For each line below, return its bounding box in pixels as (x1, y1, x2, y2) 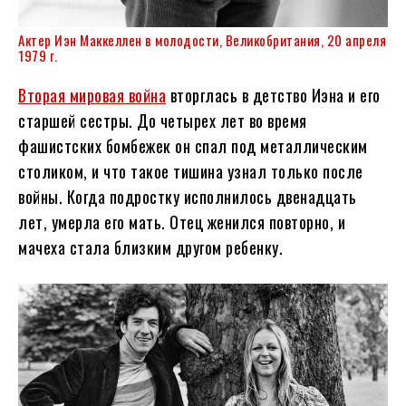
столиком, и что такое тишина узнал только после (18, 159, 363, 183)
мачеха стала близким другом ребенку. (18, 235, 283, 259)
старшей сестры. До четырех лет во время (18, 108, 307, 132)
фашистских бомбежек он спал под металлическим (18, 133, 368, 158)
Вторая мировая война (18, 82, 166, 107)
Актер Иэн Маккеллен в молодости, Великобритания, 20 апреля (18, 29, 386, 50)
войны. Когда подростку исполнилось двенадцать (18, 184, 357, 208)
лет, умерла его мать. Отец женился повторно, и (18, 209, 345, 234)
